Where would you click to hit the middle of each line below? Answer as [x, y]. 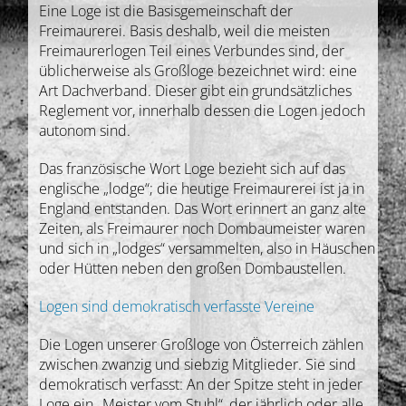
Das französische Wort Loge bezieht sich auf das [193, 169]
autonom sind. [85, 131]
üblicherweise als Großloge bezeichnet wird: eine [198, 71]
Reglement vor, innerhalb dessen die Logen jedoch [203, 111]
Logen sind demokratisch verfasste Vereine [177, 307]
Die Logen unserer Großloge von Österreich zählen [202, 345]
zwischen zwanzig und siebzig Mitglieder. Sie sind [198, 365]
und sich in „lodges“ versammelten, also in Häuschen [208, 249]
